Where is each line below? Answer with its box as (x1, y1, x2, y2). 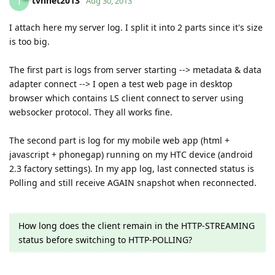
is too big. (9, 35, 50, 47)
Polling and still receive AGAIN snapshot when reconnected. (9, 176, 257, 188)
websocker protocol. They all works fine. (9, 106, 172, 118)
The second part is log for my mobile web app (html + (9, 134, 230, 146)
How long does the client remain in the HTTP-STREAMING (18, 219, 255, 231)
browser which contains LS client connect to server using (9, 91, 244, 104)
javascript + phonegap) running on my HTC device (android (9, 148, 253, 160)
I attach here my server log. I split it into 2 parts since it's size (9, 21, 263, 33)
